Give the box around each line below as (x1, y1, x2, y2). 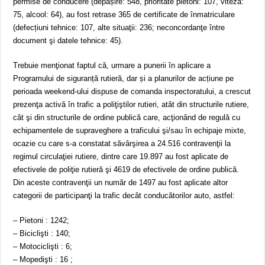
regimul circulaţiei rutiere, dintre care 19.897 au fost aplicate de (13, 152, 229, 161)
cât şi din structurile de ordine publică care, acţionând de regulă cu (13, 113, 241, 122)
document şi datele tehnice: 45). (13, 36, 124, 46)
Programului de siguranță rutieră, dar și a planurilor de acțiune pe (13, 74, 234, 83)
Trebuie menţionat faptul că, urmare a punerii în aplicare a (13, 61, 211, 70)
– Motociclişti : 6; (13, 242, 73, 251)
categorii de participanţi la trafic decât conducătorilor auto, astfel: (13, 191, 235, 201)
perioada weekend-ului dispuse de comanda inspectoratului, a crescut (13, 87, 251, 96)
